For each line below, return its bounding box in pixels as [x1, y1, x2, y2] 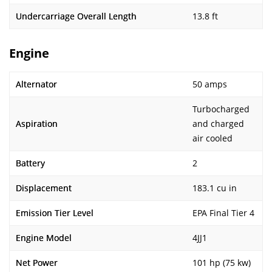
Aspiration [16, 118, 58, 129]
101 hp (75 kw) [192, 257, 251, 268]
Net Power [16, 257, 58, 268]
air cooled [192, 132, 233, 144]
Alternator [16, 78, 57, 90]
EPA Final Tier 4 [192, 207, 254, 219]
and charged [192, 118, 244, 129]
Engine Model [16, 232, 72, 243]
